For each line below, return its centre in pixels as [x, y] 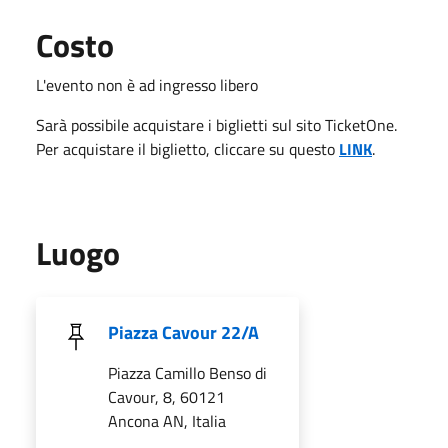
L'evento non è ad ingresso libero [147, 84]
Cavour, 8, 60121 [166, 396]
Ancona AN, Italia [167, 420]
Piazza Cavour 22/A [183, 332]
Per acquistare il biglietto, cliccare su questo [187, 148]
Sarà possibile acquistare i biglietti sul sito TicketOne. [216, 124]
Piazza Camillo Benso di [187, 372]
